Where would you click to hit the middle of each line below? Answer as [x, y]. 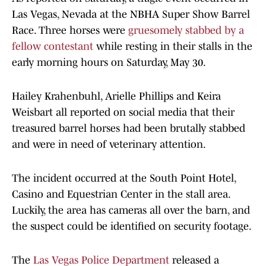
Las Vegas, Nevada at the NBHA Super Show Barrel [131, 15]
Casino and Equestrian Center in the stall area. [121, 194]
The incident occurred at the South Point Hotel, [124, 178]
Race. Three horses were [70, 31]
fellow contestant [53, 47]
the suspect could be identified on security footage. [132, 227]
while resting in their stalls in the [173, 47]
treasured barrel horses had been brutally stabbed [129, 129]
